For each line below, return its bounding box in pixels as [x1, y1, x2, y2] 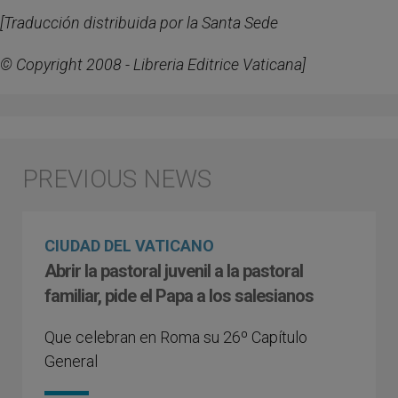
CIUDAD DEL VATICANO [44, 236, 214, 255]
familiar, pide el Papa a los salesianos [44, 285, 314, 306]
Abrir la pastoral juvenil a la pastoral [44, 260, 303, 282]
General [44, 352, 98, 370]
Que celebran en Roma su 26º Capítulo [44, 328, 307, 346]
